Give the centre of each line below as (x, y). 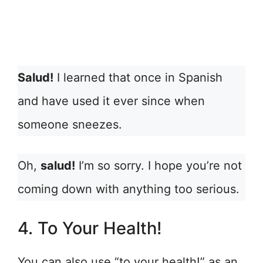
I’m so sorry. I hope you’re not (159, 166)
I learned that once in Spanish (138, 78)
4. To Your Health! (90, 228)
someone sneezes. (70, 125)
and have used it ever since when (111, 101)
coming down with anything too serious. (129, 189)
